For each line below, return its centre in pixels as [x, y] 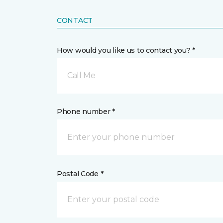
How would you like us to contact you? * [126, 50]
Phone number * [86, 111]
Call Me [81, 75]
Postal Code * [80, 174]
